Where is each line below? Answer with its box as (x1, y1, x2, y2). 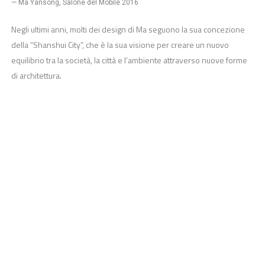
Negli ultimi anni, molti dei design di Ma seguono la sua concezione (11, 22, 245, 35)
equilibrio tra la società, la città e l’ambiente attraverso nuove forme (11, 53, 247, 66)
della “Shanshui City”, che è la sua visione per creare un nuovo (11, 38, 229, 51)
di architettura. (11, 69, 62, 82)
